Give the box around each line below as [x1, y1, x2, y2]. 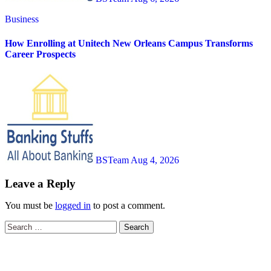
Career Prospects [5, 48, 76, 59]
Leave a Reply [5, 177, 76, 190]
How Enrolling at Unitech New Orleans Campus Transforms [5, 38, 253, 48]
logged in [55, 200, 91, 211]
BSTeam [96, 154, 131, 165]
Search [4, 220, 30, 230]
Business [5, 14, 39, 25]
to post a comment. [91, 200, 165, 211]
